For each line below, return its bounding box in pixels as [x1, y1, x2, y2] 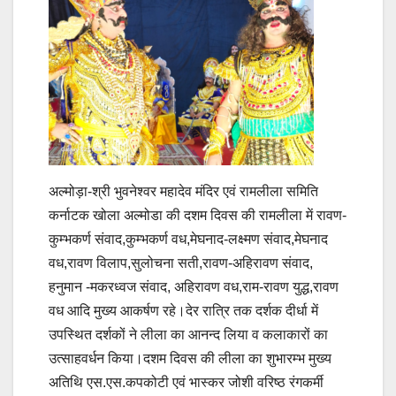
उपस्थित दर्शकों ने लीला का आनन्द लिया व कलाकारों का [49, 326, 328, 342]
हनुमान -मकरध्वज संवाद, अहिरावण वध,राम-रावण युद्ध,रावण [49, 278, 339, 294]
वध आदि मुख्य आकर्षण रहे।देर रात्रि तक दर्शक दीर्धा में [49, 302, 318, 318]
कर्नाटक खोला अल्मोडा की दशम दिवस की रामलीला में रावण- [49, 207, 346, 223]
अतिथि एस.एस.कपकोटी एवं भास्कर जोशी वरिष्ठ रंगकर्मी [49, 374, 324, 390]
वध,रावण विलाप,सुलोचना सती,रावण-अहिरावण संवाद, [49, 255, 313, 270]
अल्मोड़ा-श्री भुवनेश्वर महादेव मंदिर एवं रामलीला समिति [49, 183, 318, 199]
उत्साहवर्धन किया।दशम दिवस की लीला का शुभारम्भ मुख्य [49, 350, 331, 366]
